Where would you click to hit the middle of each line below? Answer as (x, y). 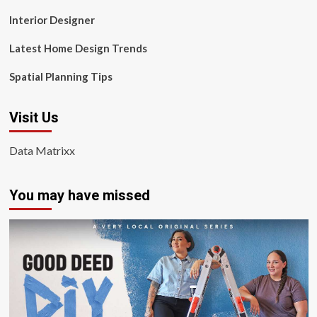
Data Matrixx (42, 150)
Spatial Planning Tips (60, 76)
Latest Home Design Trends (78, 48)
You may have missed (79, 195)
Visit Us (34, 117)
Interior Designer (52, 20)
